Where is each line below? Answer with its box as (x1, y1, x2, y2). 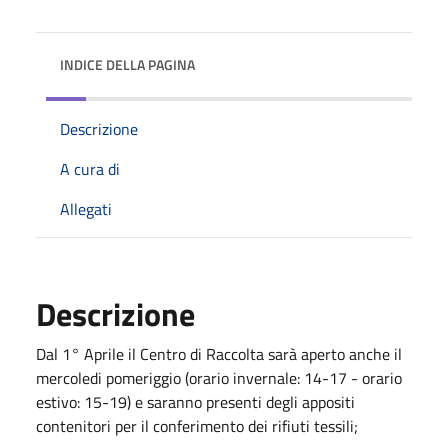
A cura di (60, 156, 120, 181)
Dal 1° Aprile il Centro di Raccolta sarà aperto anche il (36, 341, 402, 366)
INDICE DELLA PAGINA (60, 53, 195, 75)
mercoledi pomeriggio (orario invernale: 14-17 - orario (36, 365, 402, 390)
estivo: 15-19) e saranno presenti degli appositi (36, 389, 355, 414)
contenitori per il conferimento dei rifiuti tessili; (36, 413, 358, 438)
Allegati (60, 196, 112, 221)
